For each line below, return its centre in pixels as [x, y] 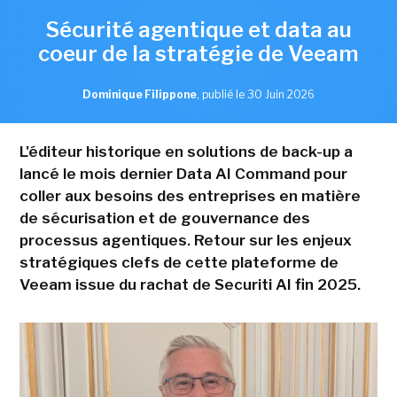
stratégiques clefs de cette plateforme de [179, 262]
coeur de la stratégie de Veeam [198, 53]
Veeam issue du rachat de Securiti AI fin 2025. [190, 284]
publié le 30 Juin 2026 [258, 94]
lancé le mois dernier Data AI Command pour [183, 173]
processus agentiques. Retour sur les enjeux [185, 240]
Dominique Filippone [140, 94]
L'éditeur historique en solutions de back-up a [186, 151]
